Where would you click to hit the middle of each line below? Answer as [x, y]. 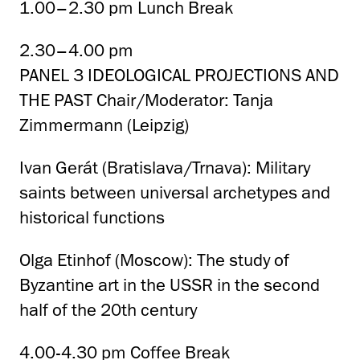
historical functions [92, 218]
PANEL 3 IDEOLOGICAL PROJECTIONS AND [179, 76]
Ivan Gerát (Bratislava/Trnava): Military [165, 168]
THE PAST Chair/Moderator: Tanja [146, 100]
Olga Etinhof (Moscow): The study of [154, 260]
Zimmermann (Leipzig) [104, 125]
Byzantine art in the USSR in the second [170, 285]
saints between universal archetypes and [175, 193]
